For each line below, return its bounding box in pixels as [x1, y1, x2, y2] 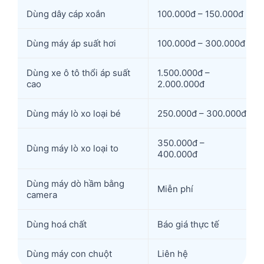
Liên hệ [157, 248, 188, 260]
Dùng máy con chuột [27, 248, 112, 260]
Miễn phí [157, 183, 193, 195]
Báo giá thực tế [157, 219, 219, 230]
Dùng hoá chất [27, 219, 87, 230]
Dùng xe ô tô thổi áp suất [27, 67, 130, 79]
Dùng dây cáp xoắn [27, 8, 105, 20]
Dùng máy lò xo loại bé [27, 108, 121, 120]
